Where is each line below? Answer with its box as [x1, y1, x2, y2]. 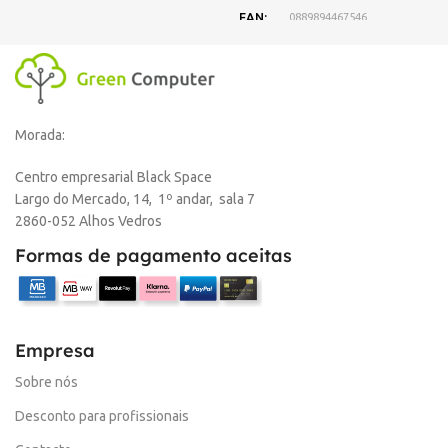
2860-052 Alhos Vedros [15, 213, 162, 230]
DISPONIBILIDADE [239, 64, 348, 79]
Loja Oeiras [241, 143, 302, 157]
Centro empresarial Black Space [15, 169, 212, 186]
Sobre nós [15, 374, 78, 391]
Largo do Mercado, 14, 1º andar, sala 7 [15, 191, 255, 208]
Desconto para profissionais [15, 408, 189, 425]
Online [241, 113, 277, 127]
